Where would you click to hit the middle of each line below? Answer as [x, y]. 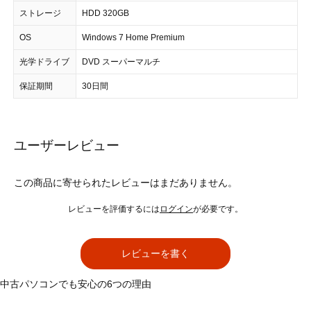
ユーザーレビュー [67, 145]
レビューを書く [155, 253]
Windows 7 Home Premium [133, 37]
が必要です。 [218, 209]
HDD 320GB [106, 13]
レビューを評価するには [114, 209]
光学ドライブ [44, 62]
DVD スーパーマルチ [121, 62]
